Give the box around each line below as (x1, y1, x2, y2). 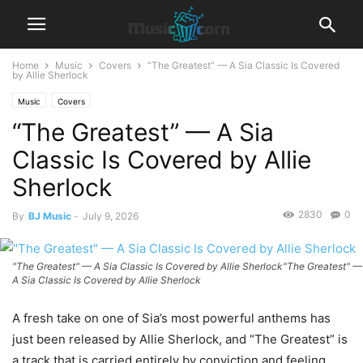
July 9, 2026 (83, 210, 139, 222)
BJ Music (28, 210, 71, 222)
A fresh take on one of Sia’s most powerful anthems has (12, 310, 331, 327)
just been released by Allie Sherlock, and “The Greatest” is (12, 331, 348, 348)
